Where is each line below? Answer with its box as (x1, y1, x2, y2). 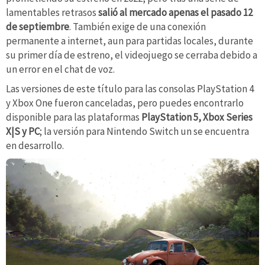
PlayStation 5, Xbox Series (141, 111, 253, 124)
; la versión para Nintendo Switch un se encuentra (40, 125, 249, 138)
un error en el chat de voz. (6, 62, 115, 76)
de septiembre (6, 20, 69, 33)
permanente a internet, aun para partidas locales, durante (6, 34, 253, 47)
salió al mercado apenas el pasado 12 (98, 5, 253, 19)
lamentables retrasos (6, 5, 98, 19)
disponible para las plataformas (6, 111, 141, 124)
